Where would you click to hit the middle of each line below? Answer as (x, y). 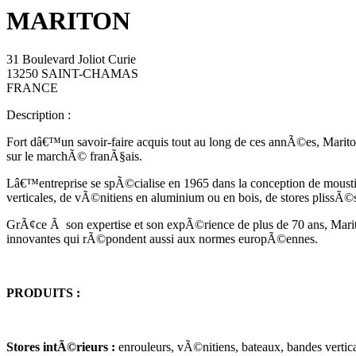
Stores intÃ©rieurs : (62, 347)
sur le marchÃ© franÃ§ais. (74, 157)
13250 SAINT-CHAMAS (72, 74)
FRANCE (32, 88)
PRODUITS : (43, 293)
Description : (39, 115)
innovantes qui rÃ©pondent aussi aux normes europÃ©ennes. (162, 239)
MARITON (68, 21)
